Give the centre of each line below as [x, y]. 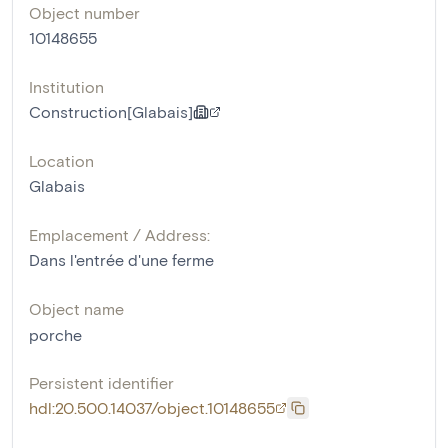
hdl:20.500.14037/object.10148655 [152, 408]
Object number [84, 13]
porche [55, 335]
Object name [76, 309]
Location [61, 161]
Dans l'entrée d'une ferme [121, 260]
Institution [66, 87]
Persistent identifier [101, 383]
